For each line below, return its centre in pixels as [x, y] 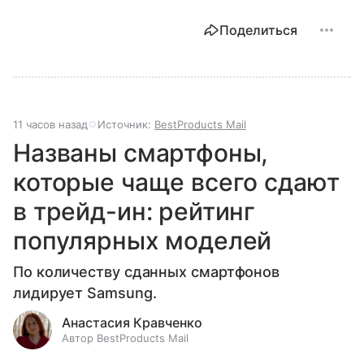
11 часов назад [50, 125]
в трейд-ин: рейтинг [134, 212]
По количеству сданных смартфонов [147, 272]
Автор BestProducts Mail [125, 338]
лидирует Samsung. [85, 293]
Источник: [126, 125]
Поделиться [258, 30]
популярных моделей [143, 241]
